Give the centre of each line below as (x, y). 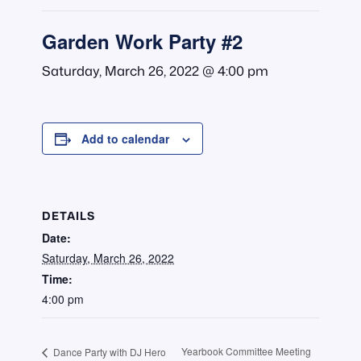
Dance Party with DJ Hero (108, 351)
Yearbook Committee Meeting (246, 351)
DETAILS (68, 215)
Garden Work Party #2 (142, 41)
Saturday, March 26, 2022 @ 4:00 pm (155, 71)
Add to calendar (125, 139)
